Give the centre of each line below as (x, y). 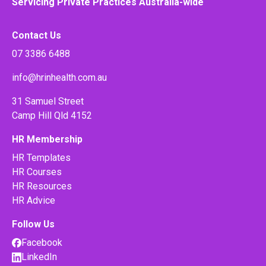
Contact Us (37, 35)
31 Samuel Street (48, 101)
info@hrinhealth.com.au (59, 77)
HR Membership (47, 139)
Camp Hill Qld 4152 (52, 115)
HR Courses (37, 172)
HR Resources (42, 186)
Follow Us (33, 224)
